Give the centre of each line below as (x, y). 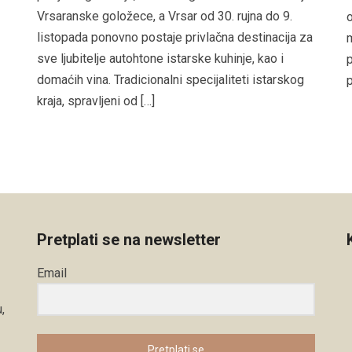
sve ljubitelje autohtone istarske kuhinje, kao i (161, 59)
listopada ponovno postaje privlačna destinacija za (175, 38)
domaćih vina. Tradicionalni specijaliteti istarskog (171, 80)
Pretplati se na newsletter (129, 239)
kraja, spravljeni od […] (96, 101)
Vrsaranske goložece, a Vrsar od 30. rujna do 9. (165, 16)
